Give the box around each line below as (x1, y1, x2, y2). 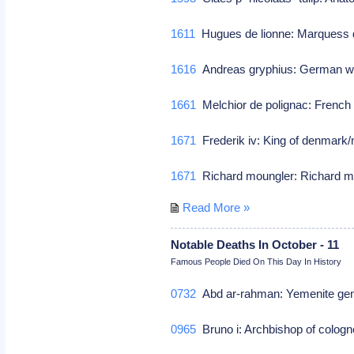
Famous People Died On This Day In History (171, 256, 342, 266)
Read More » (183, 200, 250, 214)
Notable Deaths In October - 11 (171, 237, 340, 251)
